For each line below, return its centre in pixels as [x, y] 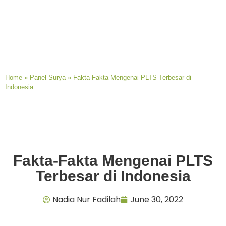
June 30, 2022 [157, 199]
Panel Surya [48, 77]
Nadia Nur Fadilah [87, 199]
